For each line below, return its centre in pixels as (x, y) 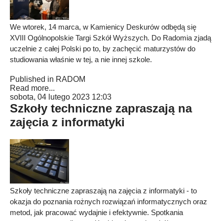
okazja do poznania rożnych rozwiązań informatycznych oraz (109, 202)
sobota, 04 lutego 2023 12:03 (61, 97)
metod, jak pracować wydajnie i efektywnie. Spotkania (96, 212)
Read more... (32, 88)
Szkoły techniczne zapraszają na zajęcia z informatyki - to (103, 191)
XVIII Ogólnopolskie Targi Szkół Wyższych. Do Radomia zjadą (110, 38)
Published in (32, 79)
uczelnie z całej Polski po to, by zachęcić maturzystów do (103, 49)
